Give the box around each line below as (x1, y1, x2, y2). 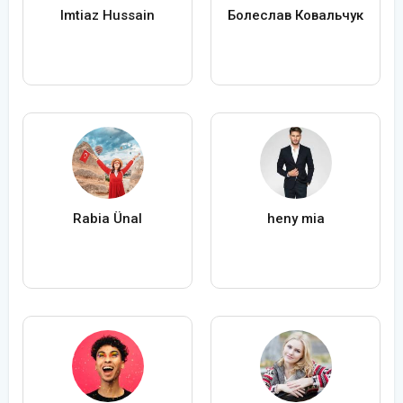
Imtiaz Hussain (60, 7, 155, 24)
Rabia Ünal (73, 210, 142, 228)
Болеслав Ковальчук (228, 7, 363, 24)
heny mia (266, 210, 325, 228)
